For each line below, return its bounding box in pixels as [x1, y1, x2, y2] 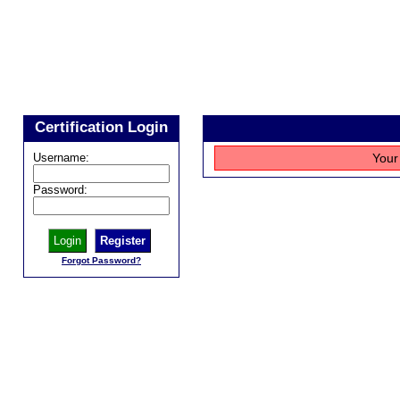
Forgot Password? [62, 254, 141, 265]
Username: [33, 150, 89, 164]
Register [99, 233, 146, 247]
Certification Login [35, 119, 168, 137]
